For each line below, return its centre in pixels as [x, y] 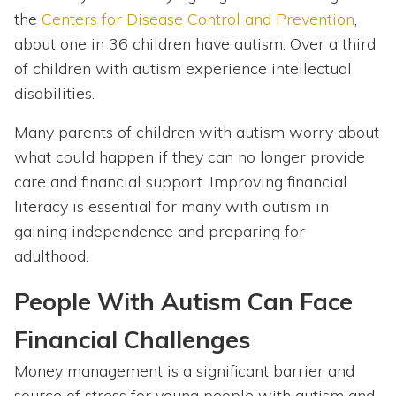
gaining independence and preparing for [160, 232]
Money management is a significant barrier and [184, 371]
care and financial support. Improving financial [181, 182]
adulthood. [51, 256]
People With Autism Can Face [183, 302]
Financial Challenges [132, 340]
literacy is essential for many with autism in [171, 207]
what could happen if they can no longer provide [190, 157]
